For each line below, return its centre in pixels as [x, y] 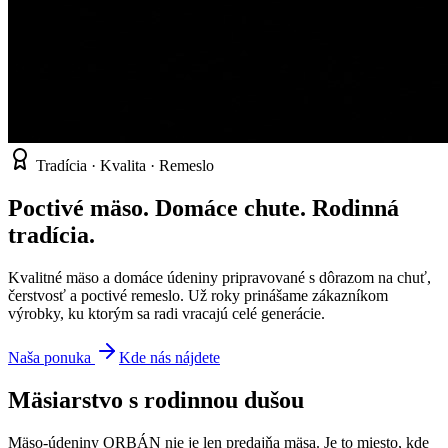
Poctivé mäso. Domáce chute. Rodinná [203, 207]
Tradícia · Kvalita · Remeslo [123, 165]
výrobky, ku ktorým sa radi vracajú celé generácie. [166, 313]
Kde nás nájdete [169, 357]
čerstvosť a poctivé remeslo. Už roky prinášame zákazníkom [198, 295]
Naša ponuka [49, 357]
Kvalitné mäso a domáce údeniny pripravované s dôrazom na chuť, [219, 277]
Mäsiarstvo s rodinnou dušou [156, 399]
